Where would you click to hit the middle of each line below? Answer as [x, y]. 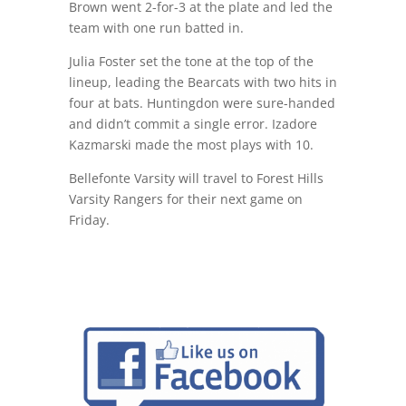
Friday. [89, 220]
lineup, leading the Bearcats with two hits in [203, 82]
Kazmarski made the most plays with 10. [191, 145]
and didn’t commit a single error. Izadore [193, 124]
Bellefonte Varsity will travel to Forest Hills [196, 179]
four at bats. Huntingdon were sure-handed [202, 103]
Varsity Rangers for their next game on [185, 199]
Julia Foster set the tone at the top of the [191, 62]
